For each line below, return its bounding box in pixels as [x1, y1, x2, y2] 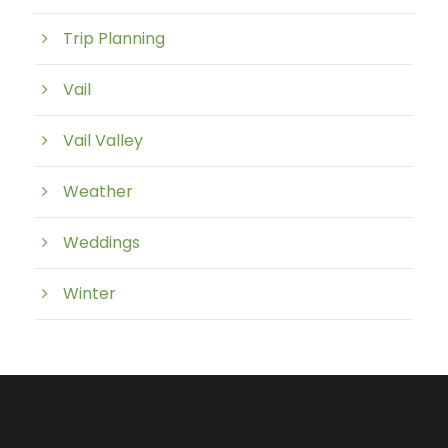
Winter [63, 282, 116, 305]
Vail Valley [63, 129, 143, 152]
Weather [63, 180, 133, 203]
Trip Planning [63, 27, 165, 50]
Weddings [63, 231, 140, 254]
